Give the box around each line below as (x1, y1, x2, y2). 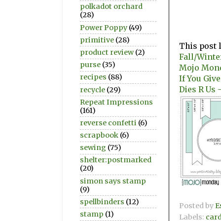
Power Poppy (80, 23, 127, 32)
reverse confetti (80, 118, 137, 127)
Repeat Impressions (80, 97, 153, 107)
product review (80, 47, 134, 57)
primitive (80, 35, 114, 44)
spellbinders (80, 197, 124, 206)
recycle (80, 85, 105, 94)
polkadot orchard (80, 2, 143, 11)
